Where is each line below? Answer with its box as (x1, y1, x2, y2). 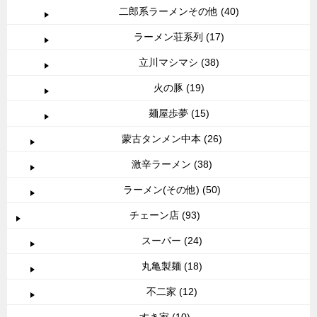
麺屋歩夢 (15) (149, 107, 209, 119)
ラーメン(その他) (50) (123, 183, 221, 195)
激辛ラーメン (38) (132, 158, 212, 170)
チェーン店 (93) (129, 209, 200, 221)
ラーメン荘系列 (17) (134, 30, 224, 42)
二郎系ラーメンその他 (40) (119, 5, 239, 17)
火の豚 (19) (154, 81, 204, 93)
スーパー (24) (142, 234, 202, 246)
